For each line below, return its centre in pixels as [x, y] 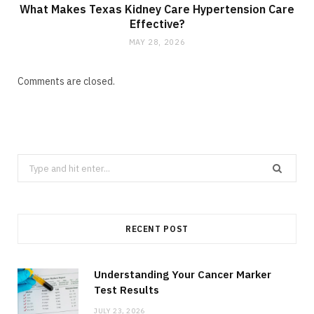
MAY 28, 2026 [157, 42]
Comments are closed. [66, 81]
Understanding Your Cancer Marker [183, 275]
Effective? [157, 23]
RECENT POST [157, 229]
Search [32, 162]
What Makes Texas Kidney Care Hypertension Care [157, 9]
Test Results [127, 290]
